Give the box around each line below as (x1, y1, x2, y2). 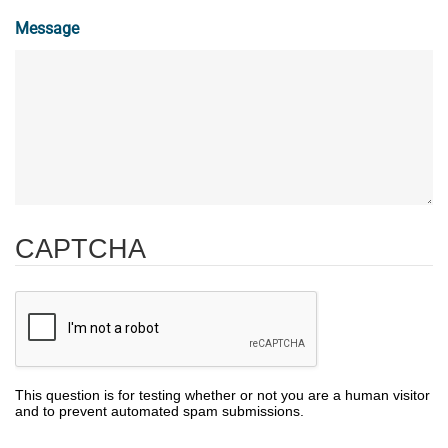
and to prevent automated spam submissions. (15, 402, 304, 419)
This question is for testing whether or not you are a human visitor (15, 386, 430, 403)
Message (15, 18, 79, 38)
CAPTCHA (15, 233, 146, 264)
